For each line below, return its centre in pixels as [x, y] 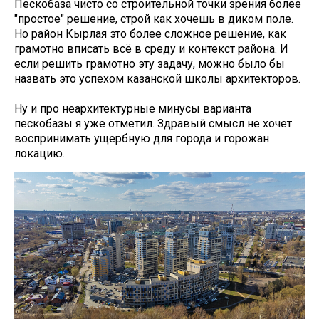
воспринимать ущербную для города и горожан [142, 138]
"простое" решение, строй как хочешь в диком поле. [154, 19]
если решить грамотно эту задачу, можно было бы [150, 63]
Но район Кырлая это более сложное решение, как [150, 33]
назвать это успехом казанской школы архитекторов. [157, 78]
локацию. [40, 153]
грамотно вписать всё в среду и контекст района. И [151, 48]
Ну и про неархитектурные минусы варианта [133, 108]
